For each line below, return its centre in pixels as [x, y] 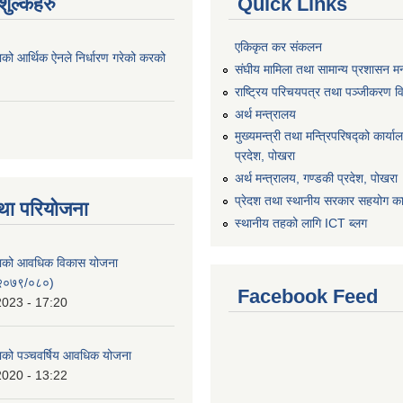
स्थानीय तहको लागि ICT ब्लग [301, 223]
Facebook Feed [308, 296]
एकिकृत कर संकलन [278, 47]
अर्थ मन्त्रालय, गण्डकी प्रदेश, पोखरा [316, 179]
